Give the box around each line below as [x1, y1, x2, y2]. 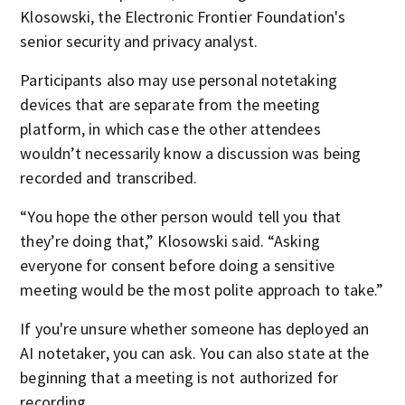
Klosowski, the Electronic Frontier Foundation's [20, 6, 346, 27]
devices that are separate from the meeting [20, 94, 321, 115]
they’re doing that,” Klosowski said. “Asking [20, 231, 320, 251]
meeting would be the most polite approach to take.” [20, 279, 384, 300]
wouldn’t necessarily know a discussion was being [20, 143, 362, 164]
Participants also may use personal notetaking [20, 70, 337, 90]
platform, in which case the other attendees [20, 118, 321, 139]
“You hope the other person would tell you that [20, 206, 341, 227]
